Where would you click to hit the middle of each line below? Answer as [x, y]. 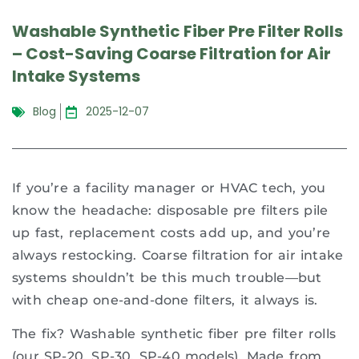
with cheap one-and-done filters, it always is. [165, 300]
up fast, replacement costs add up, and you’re [171, 233]
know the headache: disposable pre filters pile [170, 210]
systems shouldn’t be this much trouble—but [167, 278]
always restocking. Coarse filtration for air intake [178, 255]
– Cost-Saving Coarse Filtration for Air [171, 54]
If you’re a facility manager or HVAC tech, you [169, 188]
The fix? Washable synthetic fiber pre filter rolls [174, 334]
